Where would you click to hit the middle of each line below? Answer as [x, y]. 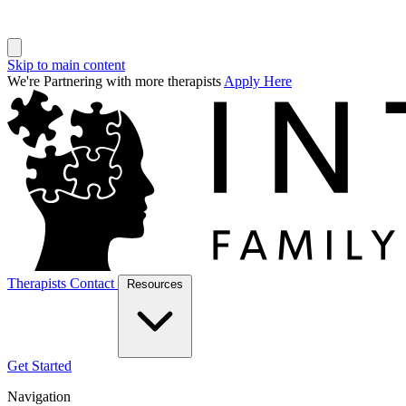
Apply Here [258, 81]
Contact [94, 283]
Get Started [39, 366]
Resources [155, 284]
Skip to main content [66, 65]
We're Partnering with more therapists [116, 81]
